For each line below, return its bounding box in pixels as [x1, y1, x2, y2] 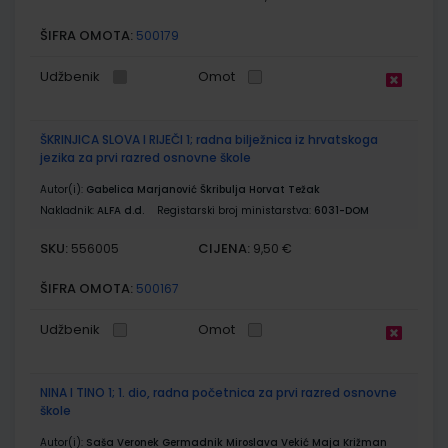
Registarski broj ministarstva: [157, 202, 314, 218]
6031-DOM [314, 202, 369, 218]
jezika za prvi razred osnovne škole [40, 148, 251, 166]
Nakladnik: [40, 202, 97, 218]
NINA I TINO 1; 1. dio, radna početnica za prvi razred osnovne [40, 383, 397, 401]
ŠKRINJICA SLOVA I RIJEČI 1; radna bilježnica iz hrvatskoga [40, 130, 378, 148]
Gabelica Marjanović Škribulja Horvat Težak [86, 181, 320, 197]
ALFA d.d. [97, 202, 144, 218]
